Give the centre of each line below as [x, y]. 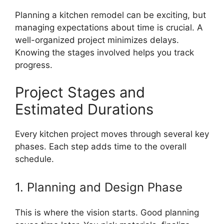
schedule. [34, 159]
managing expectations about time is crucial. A [109, 27]
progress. [34, 65]
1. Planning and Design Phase [99, 187]
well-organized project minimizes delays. [97, 40]
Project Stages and [80, 92]
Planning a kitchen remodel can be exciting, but [110, 15]
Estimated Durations [84, 109]
